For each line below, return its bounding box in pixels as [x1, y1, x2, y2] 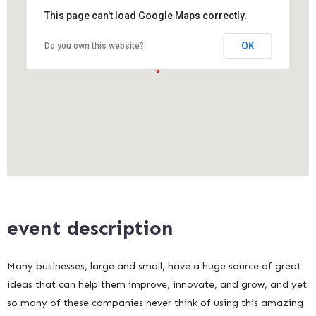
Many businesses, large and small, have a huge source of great [7, 260, 301, 273]
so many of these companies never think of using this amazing [7, 297, 303, 310]
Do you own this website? [44, 41, 144, 51]
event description [7, 217, 174, 241]
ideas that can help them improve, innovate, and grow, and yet [7, 279, 307, 291]
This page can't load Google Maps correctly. [44, 10, 247, 22]
